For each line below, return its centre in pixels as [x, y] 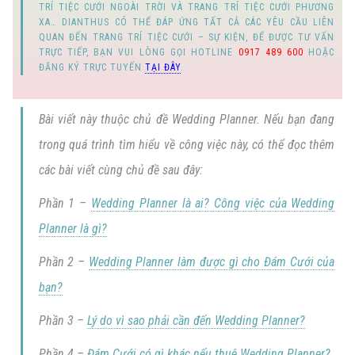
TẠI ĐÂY [162, 67]
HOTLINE [215, 52]
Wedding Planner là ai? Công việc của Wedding [213, 203]
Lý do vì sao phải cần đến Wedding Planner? [196, 320]
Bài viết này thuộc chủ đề [105, 119]
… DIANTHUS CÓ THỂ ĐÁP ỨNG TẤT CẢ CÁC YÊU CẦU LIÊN [193, 22]
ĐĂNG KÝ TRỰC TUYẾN [92, 67]
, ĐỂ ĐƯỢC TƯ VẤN [290, 37]
